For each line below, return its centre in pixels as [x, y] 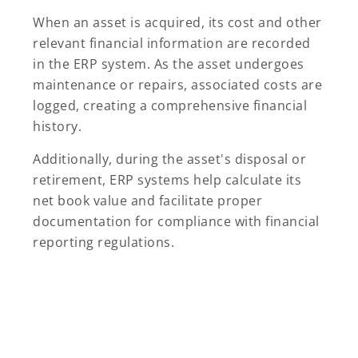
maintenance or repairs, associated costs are [177, 84]
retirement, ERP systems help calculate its [167, 179]
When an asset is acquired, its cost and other [177, 22]
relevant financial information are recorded [172, 43]
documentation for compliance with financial [176, 221]
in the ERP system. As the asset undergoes [169, 64]
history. [57, 126]
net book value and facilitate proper [147, 200]
